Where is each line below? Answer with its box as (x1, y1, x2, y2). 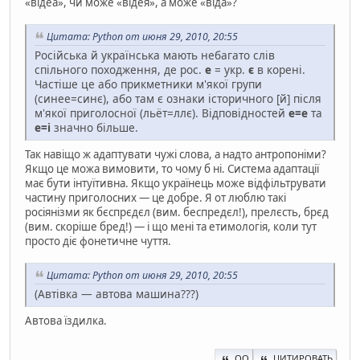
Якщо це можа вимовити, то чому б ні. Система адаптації (25, 162, 319, 177)
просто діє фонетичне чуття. (25, 234, 171, 249)
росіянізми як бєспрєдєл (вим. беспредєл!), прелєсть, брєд (25, 205, 329, 220)
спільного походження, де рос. (35, 62, 205, 78)
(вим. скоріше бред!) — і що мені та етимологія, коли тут (25, 219, 317, 235)
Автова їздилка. (25, 313, 107, 328)
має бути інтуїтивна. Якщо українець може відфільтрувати (25, 176, 326, 191)
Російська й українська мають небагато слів (35, 47, 275, 63)
